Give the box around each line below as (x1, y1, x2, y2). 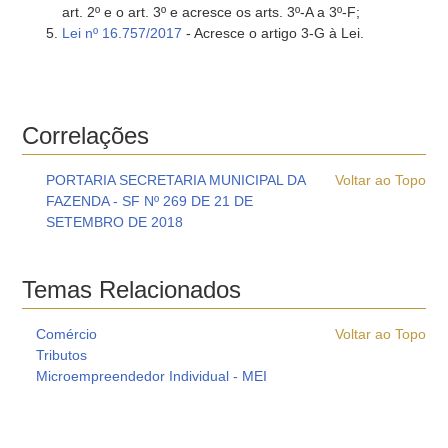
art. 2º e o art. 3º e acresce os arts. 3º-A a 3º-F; (62, 4, 361, 20)
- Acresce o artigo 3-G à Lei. (182, 25, 365, 41)
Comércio (35, 326, 97, 342)
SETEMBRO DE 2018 (46, 214, 184, 230)
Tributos (35, 347, 87, 363)
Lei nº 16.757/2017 (62, 25, 183, 41)
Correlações (22, 122, 150, 149)
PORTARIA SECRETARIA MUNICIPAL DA (46, 172, 306, 188)
